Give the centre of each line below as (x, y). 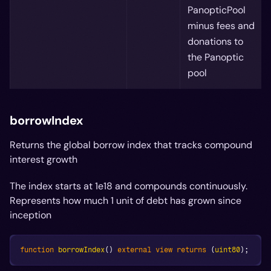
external (134, 250)
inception (31, 215)
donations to (215, 41)
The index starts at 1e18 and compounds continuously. (129, 186)
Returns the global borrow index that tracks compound (131, 145)
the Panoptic (216, 57)
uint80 (227, 250)
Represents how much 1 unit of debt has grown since (126, 200)
